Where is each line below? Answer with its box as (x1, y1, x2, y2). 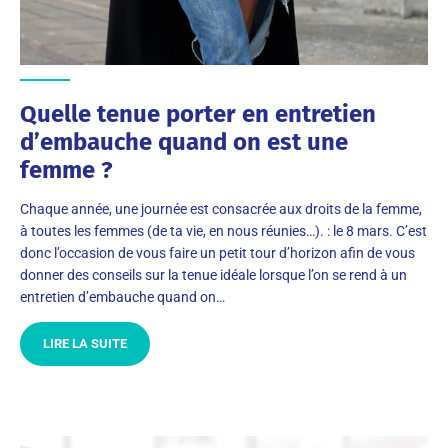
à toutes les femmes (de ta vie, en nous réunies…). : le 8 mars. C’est (20, 223, 427, 239)
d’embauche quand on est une (20, 128, 348, 156)
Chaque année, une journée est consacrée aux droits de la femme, (20, 201, 422, 217)
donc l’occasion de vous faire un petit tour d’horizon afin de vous (20, 245, 415, 261)
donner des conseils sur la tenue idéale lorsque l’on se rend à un (20, 267, 407, 283)
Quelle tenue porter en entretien (20, 100, 376, 128)
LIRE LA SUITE (43, 336, 127, 351)
